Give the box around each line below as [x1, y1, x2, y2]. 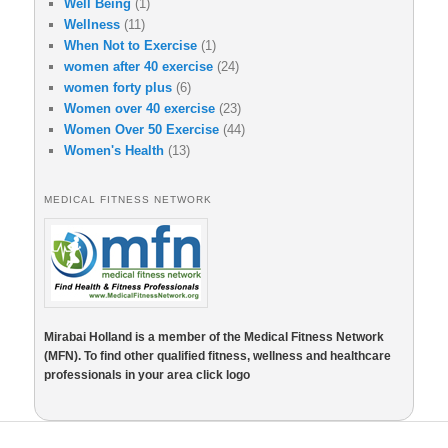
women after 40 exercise [64, 58, 213, 74]
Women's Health [64, 142, 164, 158]
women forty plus [64, 79, 172, 95]
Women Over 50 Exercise [64, 121, 219, 137]
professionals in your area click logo [44, 367, 250, 382]
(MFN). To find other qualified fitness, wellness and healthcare [44, 348, 391, 363]
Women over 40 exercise [64, 100, 215, 116]
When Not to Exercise [64, 37, 197, 53]
